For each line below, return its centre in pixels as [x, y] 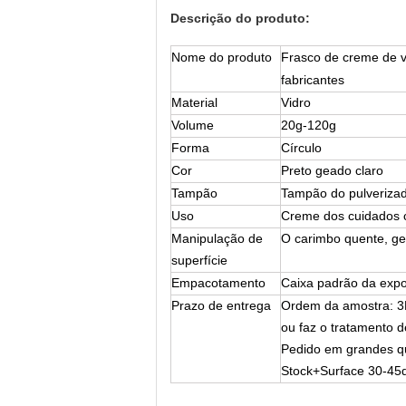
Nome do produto [222, 57]
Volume [193, 125]
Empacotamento [218, 283]
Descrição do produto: [240, 18]
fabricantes [313, 80]
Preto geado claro [332, 170]
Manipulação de [217, 238]
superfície [199, 260]
